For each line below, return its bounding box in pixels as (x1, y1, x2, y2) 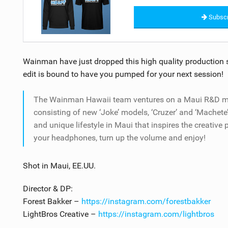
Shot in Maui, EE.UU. (22, 160, 96, 170)
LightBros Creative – (22, 209, 98, 219)
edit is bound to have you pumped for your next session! (22, 69, 223, 79)
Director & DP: (22, 183, 73, 193)
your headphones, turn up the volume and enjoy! (33, 132, 206, 142)
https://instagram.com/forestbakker (81, 196, 211, 206)
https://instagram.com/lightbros (98, 209, 214, 219)
